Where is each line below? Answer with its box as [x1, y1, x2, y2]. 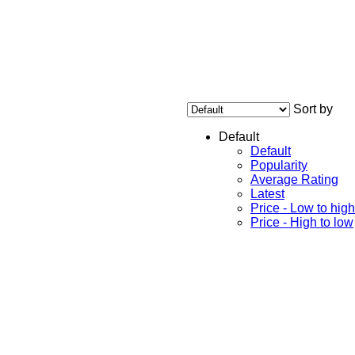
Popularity [250, 158, 307, 173]
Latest [250, 187, 284, 201]
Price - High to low [250, 216, 353, 230]
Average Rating [250, 173, 338, 187]
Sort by [293, 102, 333, 116]
